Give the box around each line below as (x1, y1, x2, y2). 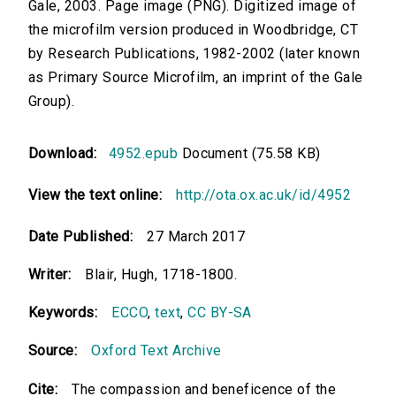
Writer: (28, 266, 72, 284)
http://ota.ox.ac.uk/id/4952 (176, 187, 352, 204)
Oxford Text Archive (91, 342, 222, 360)
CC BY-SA (187, 304, 252, 322)
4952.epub (108, 145, 179, 163)
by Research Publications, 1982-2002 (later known (28, 45, 361, 63)
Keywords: (28, 304, 98, 322)
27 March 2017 (147, 228, 246, 246)
